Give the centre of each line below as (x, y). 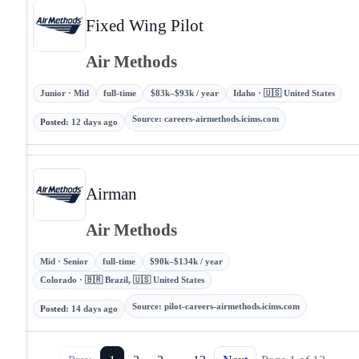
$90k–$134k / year (186, 262)
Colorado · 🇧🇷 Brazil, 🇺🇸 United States (122, 280)
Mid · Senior (64, 262)
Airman (111, 194)
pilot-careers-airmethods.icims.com (232, 306)
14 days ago (95, 309)
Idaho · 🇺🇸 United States (284, 93)
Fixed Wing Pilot (145, 25)
